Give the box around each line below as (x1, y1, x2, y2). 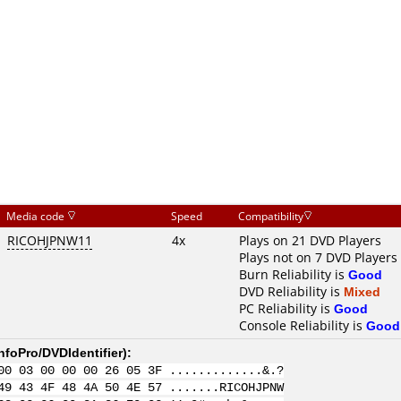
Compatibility (238, 209, 303, 224)
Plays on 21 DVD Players (239, 232, 381, 249)
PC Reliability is (239, 300, 334, 317)
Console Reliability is (239, 317, 366, 334)
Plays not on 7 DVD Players (239, 249, 397, 266)
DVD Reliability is (239, 283, 344, 300)
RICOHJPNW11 (7, 232, 92, 249)
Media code (6, 209, 67, 224)
